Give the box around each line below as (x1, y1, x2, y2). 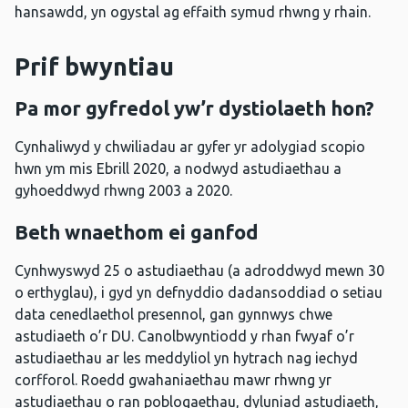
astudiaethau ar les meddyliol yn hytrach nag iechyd (15, 350, 358, 367)
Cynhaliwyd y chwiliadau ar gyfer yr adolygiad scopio (15, 138, 365, 156)
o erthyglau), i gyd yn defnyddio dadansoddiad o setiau (15, 284, 382, 301)
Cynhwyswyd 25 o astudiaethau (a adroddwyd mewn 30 (15, 262, 384, 280)
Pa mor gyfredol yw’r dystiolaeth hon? (15, 97, 374, 120)
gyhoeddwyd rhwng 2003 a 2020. (15, 182, 232, 199)
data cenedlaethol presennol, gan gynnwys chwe (15, 306, 332, 323)
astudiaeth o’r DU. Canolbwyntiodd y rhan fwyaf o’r (15, 328, 354, 345)
